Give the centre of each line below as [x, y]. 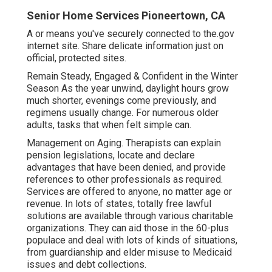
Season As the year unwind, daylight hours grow [128, 88]
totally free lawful [174, 203]
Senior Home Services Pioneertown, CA [126, 15]
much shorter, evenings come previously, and [121, 100]
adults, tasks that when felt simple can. [109, 124]
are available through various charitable [150, 216]
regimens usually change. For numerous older [123, 112]
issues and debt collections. [87, 264]
